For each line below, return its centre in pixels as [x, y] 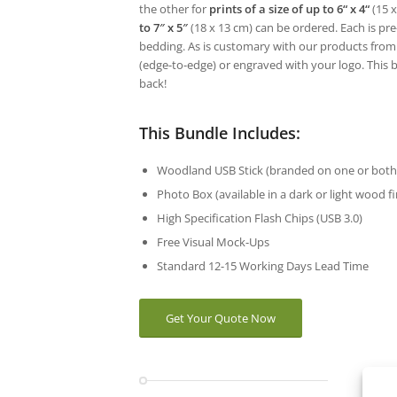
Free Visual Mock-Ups [213, 241]
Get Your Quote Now [221, 318]
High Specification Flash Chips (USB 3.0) [260, 218]
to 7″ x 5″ [163, 27]
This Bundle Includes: [220, 132]
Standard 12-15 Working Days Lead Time [263, 265]
